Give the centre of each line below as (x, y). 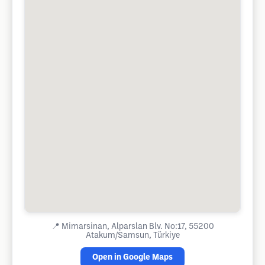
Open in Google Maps (132, 258)
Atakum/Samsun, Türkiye (132, 236)
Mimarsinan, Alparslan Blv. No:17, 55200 (138, 227)
